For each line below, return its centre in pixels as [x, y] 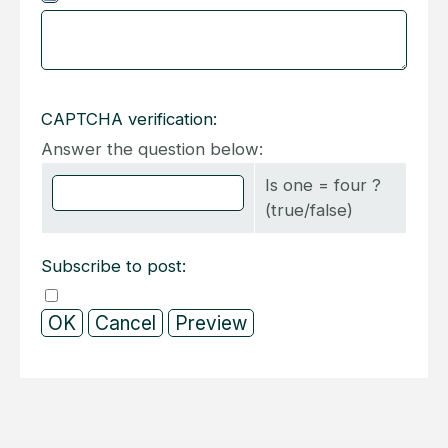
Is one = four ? [323, 184]
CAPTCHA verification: [129, 118]
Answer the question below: [152, 148]
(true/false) [309, 209]
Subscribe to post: [113, 265]
